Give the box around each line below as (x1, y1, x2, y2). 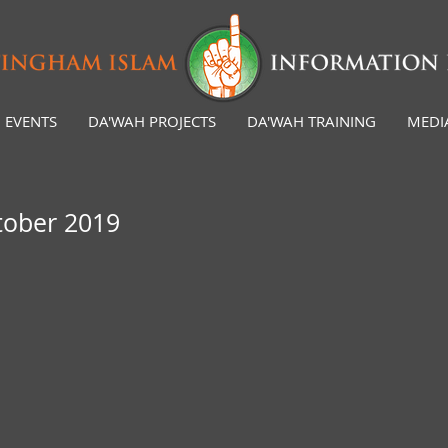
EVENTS (4, 111, 57, 131)
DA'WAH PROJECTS (87, 111, 216, 131)
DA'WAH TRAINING (246, 111, 376, 131)
